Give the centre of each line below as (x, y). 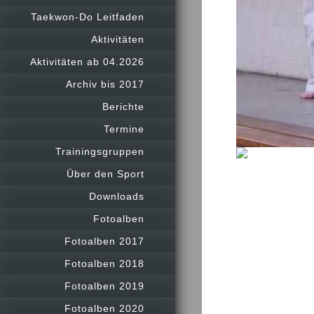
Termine (124, 129)
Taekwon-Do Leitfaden (88, 16)
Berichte (123, 106)
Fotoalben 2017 (104, 241)
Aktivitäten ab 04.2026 (87, 61)
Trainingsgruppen (100, 151)
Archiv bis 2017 (105, 84)
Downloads (117, 196)
